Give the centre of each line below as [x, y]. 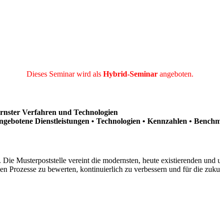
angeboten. [176, 74]
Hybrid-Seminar [130, 74]
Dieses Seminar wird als [65, 74]
